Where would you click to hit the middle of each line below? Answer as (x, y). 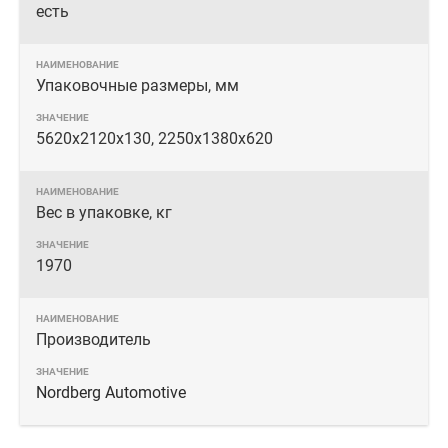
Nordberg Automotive (111, 392)
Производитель (93, 339)
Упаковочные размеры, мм (137, 85)
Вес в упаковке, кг (104, 212)
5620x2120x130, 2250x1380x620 (154, 138)
